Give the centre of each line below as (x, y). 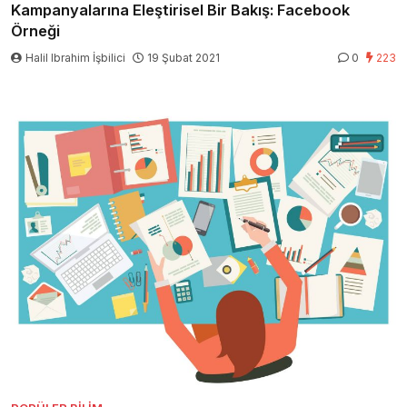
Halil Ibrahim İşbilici (75, 58)
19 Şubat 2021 (184, 58)
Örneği (35, 31)
